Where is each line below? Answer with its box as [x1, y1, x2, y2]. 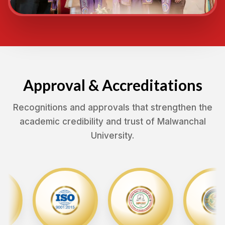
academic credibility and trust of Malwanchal [19, 116, 206, 127]
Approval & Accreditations [23, 75, 202, 94]
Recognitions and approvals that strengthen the [13, 102, 212, 113]
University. [91, 130, 134, 141]
